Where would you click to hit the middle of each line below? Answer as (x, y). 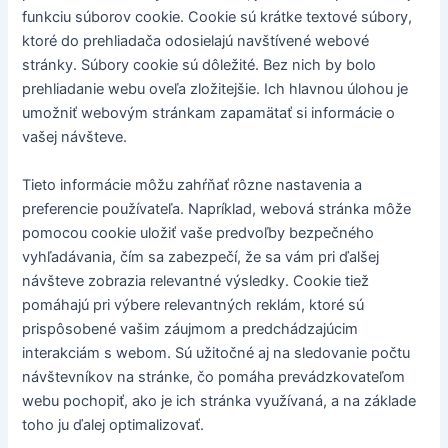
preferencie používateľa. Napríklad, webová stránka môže (217, 208)
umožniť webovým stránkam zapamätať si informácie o (209, 113)
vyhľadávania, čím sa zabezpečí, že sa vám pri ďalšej (201, 256)
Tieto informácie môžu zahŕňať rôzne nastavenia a (192, 184)
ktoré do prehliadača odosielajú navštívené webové (196, 41)
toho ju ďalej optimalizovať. (113, 424)
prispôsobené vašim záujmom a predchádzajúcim (190, 328)
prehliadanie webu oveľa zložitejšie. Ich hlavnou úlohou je (215, 89)
